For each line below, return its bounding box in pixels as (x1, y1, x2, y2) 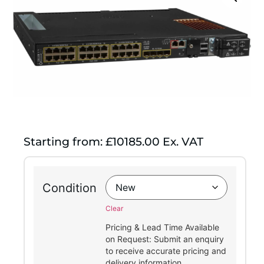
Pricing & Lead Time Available (105, 222, 219, 233)
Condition (42, 181, 97, 196)
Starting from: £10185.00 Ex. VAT (24, 135, 203, 149)
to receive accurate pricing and (105, 246, 226, 256)
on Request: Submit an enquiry (105, 234, 224, 245)
